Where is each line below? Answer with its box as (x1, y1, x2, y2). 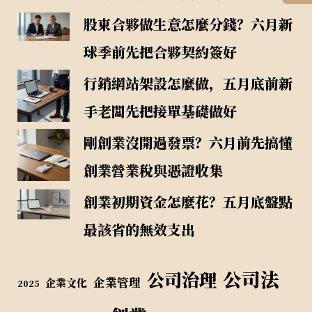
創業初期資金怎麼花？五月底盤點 (83, 192, 292, 212)
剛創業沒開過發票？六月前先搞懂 (83, 132, 292, 153)
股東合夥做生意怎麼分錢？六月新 (83, 14, 292, 35)
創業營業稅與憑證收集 (83, 160, 223, 181)
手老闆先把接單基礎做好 (83, 101, 237, 122)
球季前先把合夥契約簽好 (83, 42, 237, 63)
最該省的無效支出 (83, 219, 195, 240)
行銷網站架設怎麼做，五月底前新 (83, 73, 292, 94)
